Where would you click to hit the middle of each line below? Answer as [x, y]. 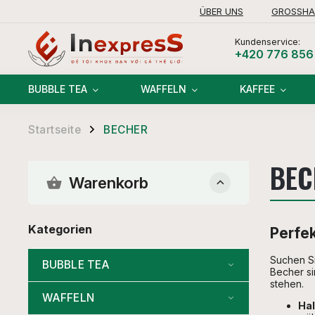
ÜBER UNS [221, 11]
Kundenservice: [267, 41]
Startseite [54, 130]
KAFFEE [257, 89]
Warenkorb [109, 182]
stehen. [287, 284]
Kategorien [60, 229]
